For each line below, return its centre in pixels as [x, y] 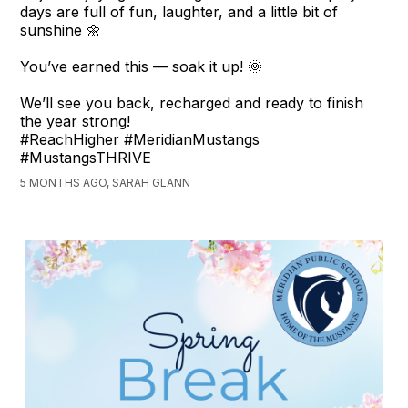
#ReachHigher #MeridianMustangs [140, 140]
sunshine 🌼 [61, 31]
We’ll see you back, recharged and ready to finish [192, 103]
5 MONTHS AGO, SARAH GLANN [106, 183]
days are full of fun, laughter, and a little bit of [179, 12]
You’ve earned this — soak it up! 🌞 [142, 67]
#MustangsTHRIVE [86, 158]
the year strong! [76, 122]
